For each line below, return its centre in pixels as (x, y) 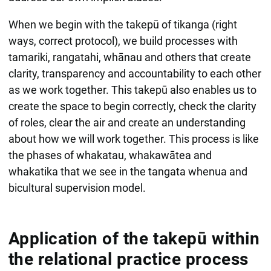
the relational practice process (128, 259)
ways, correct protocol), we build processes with (123, 41)
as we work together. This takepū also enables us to (132, 90)
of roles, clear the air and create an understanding (127, 122)
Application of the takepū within (134, 238)
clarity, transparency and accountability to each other (135, 73)
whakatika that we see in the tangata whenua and (128, 171)
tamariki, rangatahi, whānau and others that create (129, 57)
